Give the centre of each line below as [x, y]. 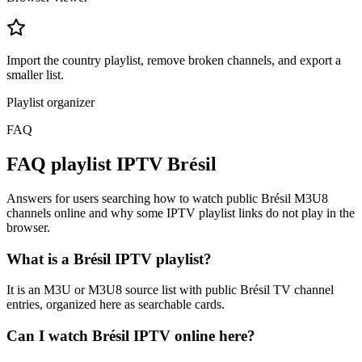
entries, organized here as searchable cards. [116, 305]
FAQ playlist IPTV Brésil [112, 164]
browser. [28, 227]
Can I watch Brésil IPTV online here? [131, 336]
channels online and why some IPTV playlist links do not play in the [181, 213]
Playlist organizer [51, 103]
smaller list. [35, 75]
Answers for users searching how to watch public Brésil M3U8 [167, 198]
